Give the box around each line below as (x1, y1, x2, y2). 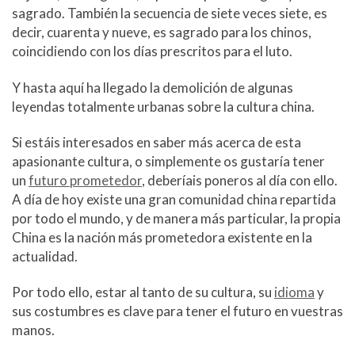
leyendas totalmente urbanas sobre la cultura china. (12, 97, 315, 115)
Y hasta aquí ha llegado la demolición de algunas (12, 78, 293, 96)
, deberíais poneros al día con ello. (142, 171, 338, 189)
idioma (274, 284, 315, 301)
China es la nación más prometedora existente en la (12, 228, 312, 246)
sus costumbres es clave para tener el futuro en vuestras (12, 303, 343, 320)
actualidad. (12, 247, 78, 265)
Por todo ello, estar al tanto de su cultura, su (12, 284, 274, 301)
